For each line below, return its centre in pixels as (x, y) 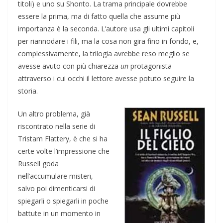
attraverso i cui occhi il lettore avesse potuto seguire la (106, 78)
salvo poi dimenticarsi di (56, 188)
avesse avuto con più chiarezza (69, 66)
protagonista (150, 66)
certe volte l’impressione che (64, 151)
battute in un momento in (59, 213)
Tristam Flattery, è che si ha (63, 138)
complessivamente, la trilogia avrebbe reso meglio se (104, 53)
